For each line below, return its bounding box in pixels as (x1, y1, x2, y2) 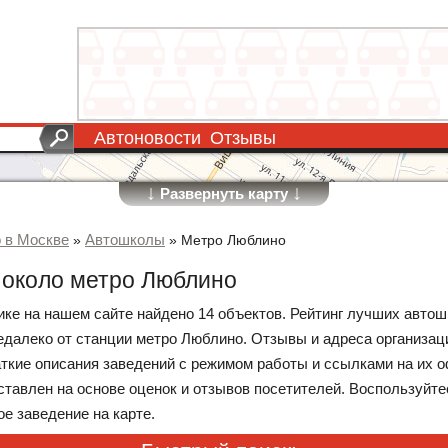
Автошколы (85, 231, 165, 248)
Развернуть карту (156, 185, 292, 202)
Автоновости (94, 128, 201, 148)
